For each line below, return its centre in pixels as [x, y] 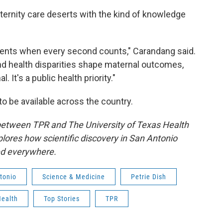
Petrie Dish [149, 177]
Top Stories [62, 199]
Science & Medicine [74, 177]
